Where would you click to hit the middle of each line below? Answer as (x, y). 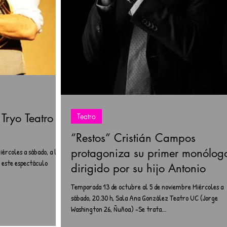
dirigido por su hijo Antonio (138, 168)
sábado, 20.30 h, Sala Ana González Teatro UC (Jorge (144, 198)
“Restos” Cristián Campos (133, 138)
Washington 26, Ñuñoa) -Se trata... (119, 209)
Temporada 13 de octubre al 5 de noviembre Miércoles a (147, 187)
